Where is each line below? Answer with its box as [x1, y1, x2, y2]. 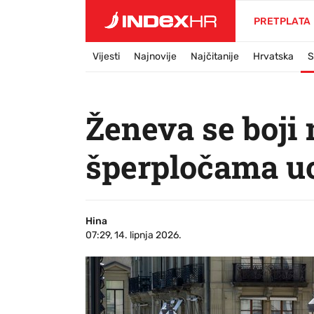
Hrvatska [253, 50, 294, 62]
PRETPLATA [254, 15, 311, 27]
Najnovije [134, 50, 177, 62]
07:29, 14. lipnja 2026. [86, 229, 182, 241]
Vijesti [93, 50, 120, 62]
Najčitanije [191, 50, 239, 62]
